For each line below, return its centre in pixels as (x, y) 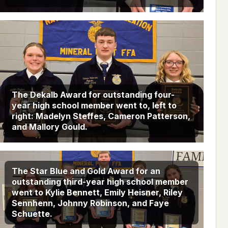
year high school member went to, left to (94, 105)
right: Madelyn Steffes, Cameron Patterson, (101, 116)
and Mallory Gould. (49, 126)
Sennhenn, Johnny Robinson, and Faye (90, 203)
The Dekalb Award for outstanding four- (93, 94)
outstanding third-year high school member (100, 182)
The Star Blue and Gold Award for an (86, 171)
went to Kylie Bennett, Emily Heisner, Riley (97, 193)
